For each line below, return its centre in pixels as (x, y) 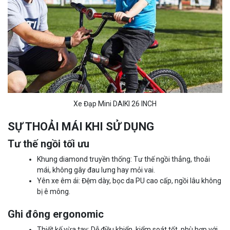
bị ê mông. (54, 192)
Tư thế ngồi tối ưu (49, 144)
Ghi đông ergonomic (56, 214)
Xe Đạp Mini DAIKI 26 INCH (115, 104)
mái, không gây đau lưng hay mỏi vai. (96, 170)
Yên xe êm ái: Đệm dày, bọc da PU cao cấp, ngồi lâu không (129, 181)
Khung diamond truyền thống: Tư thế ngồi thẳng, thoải (123, 159)
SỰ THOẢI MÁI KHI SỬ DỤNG (81, 127)
